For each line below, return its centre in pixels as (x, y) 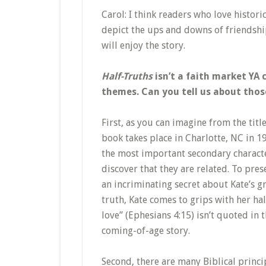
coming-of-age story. (146, 231)
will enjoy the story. (143, 45)
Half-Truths (127, 76)
